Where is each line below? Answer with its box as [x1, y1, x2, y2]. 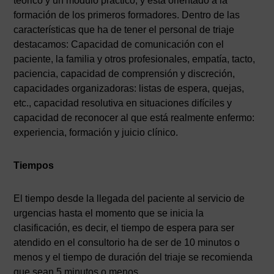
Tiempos [13, 160, 54, 171]
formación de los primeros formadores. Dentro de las [13, 9, 240, 20]
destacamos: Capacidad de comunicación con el [13, 39, 224, 50]
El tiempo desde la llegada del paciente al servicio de [13, 193, 245, 204]
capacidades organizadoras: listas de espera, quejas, [13, 83, 245, 94]
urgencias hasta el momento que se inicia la [13, 207, 204, 218]
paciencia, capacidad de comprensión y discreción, [13, 68, 235, 79]
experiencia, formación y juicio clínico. [13, 127, 179, 138]
